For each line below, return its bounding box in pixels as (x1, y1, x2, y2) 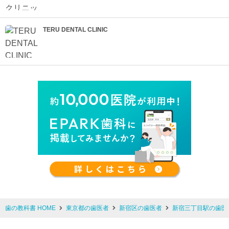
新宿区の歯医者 (119, 204, 162, 212)
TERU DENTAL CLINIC (43, 26, 108, 33)
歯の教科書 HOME (5, 204, 56, 212)
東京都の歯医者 (66, 204, 109, 212)
